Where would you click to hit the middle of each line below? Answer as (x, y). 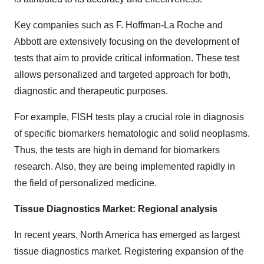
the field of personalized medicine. (85, 183)
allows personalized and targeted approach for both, (122, 75)
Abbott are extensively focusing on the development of (127, 42)
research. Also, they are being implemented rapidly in (125, 166)
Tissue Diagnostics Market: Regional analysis (116, 209)
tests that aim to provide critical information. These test (127, 58)
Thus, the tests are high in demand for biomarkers (117, 150)
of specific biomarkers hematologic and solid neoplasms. (132, 133)
